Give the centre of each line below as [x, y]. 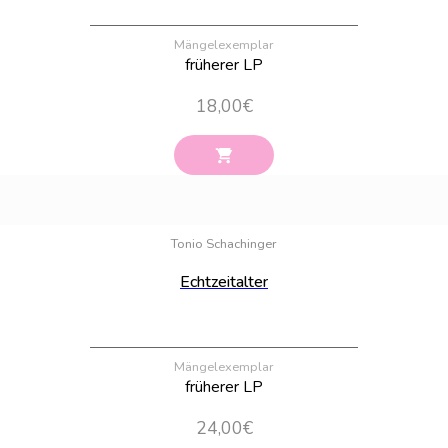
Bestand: [405, 214]
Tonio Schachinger [224, 244]
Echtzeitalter [224, 282]
